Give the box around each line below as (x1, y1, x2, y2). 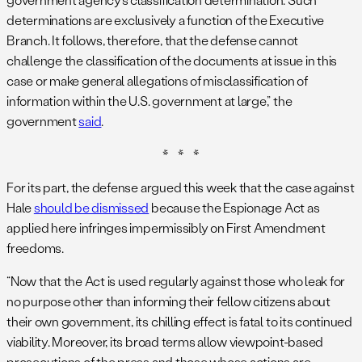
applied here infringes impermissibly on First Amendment (6, 219, 326, 237)
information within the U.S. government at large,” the (6, 92, 293, 110)
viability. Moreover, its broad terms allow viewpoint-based (6, 333, 324, 351)
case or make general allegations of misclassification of (6, 72, 308, 90)
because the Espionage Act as (149, 199, 320, 217)
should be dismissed (33, 199, 149, 217)
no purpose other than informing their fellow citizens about (6, 293, 330, 310)
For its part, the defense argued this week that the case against (6, 179, 355, 196)
